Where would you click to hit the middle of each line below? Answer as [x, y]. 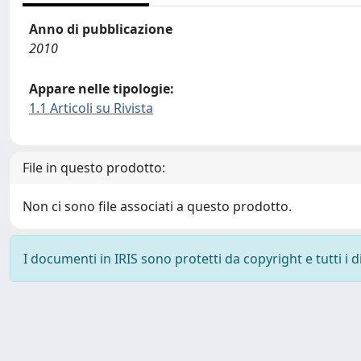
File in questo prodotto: [94, 168]
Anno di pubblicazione [101, 29]
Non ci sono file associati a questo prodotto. [157, 206]
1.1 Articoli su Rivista [91, 108]
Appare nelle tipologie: [102, 89]
